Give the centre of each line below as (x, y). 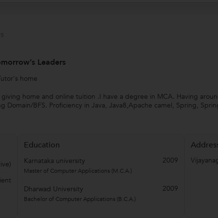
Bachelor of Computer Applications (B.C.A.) (80, 199)
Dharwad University (54, 189)
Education (42, 145)
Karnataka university (54, 161)
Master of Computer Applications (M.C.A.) (78, 171)
